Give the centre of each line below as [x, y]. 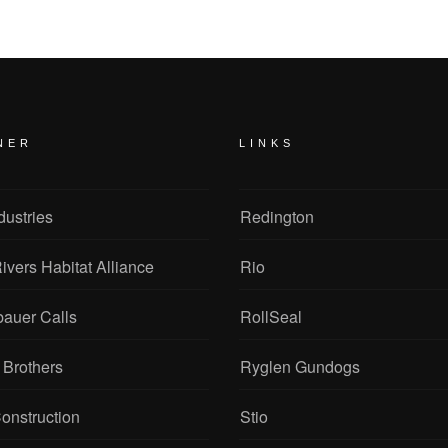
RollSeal [271, 316]
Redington [277, 216]
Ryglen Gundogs [300, 366]
